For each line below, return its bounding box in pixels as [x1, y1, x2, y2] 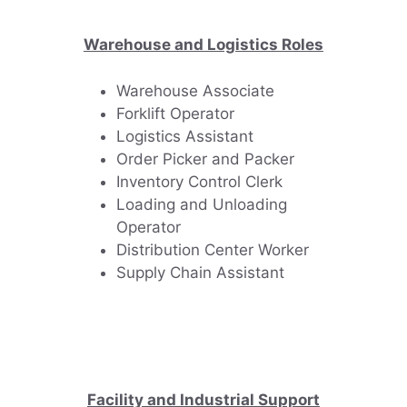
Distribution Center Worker [116, 240, 310, 259]
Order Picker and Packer [116, 149, 295, 168]
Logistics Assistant [116, 126, 254, 145]
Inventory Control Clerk [116, 172, 283, 191]
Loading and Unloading [116, 194, 288, 213]
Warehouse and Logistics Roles [83, 35, 323, 55]
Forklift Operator [116, 104, 235, 123]
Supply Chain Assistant [116, 263, 285, 282]
